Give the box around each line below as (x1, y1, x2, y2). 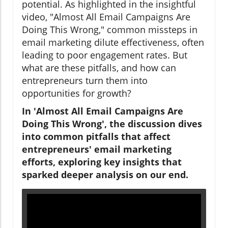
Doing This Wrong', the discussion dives (22, 117, 202, 130)
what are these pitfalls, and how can (22, 61, 176, 74)
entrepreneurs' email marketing (22, 142, 172, 155)
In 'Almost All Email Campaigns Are (22, 104, 183, 117)
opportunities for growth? (22, 87, 131, 99)
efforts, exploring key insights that (22, 155, 182, 168)
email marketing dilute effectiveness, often (22, 36, 204, 48)
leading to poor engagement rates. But (22, 48, 187, 61)
